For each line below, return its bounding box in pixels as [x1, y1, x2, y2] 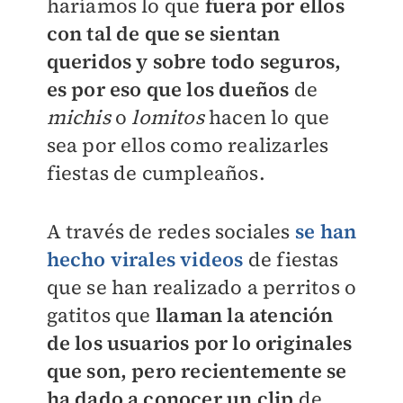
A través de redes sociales [46, 218, 295, 245]
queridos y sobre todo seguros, [46, 48, 342, 75]
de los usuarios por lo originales [46, 329, 353, 356]
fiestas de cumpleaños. [46, 159, 265, 186]
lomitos [131, 103, 204, 130]
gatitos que [46, 301, 156, 328]
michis [46, 103, 111, 130]
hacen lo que [203, 103, 330, 130]
